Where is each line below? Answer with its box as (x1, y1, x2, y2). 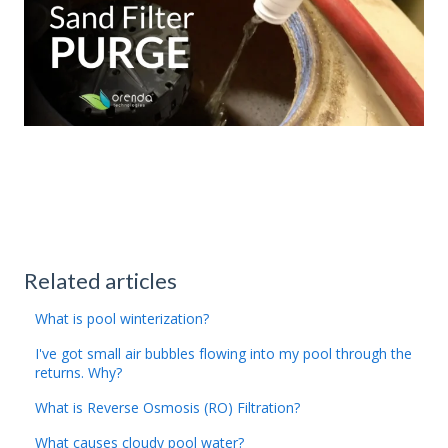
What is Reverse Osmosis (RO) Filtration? (35, 397, 301, 417)
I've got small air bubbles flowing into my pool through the (35, 343, 413, 363)
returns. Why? (35, 362, 123, 382)
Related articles (24, 266, 177, 294)
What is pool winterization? (35, 308, 210, 328)
